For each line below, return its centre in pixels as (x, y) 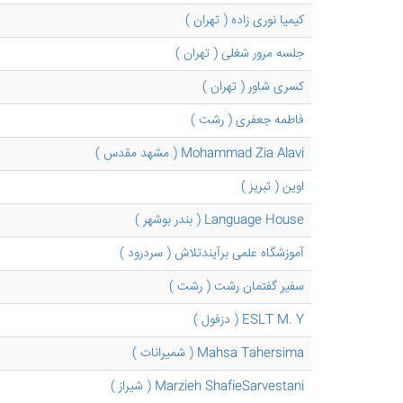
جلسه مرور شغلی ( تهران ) (240, 54)
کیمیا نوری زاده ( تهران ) (245, 21)
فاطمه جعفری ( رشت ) (247, 121)
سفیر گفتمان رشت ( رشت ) (237, 287)
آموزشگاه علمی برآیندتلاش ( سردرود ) (212, 254)
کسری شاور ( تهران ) (253, 87)
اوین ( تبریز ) (273, 187)
